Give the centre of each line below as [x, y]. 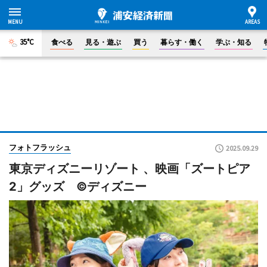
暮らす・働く [182, 42]
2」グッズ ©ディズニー [78, 187]
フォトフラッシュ [40, 147]
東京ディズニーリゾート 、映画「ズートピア [130, 169]
